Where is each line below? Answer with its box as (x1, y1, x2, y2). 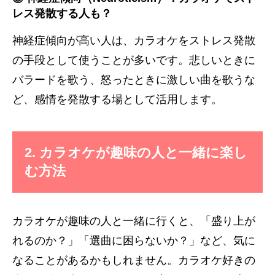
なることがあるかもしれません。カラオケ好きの (12, 254, 255, 266)
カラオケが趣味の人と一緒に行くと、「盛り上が (12, 214, 255, 227)
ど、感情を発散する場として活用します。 (12, 93, 222, 106)
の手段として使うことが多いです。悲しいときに (12, 53, 255, 66)
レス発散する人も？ (12, 7, 112, 20)
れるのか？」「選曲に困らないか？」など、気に (12, 234, 255, 247)
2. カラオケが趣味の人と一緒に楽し (25, 144, 247, 160)
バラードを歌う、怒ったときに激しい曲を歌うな (12, 73, 255, 86)
